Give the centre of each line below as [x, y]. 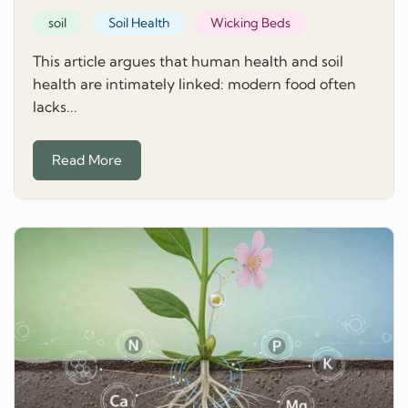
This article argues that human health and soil [188, 61]
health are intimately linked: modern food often [194, 84]
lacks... [55, 107]
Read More [87, 159]
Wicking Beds [250, 23]
